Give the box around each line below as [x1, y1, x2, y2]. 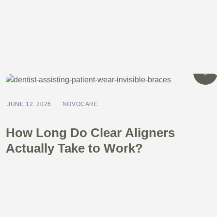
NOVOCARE [62, 100, 98, 108]
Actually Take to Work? [6, 140, 143, 155]
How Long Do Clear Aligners [6, 125, 175, 140]
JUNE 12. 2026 [7, 100, 51, 108]
